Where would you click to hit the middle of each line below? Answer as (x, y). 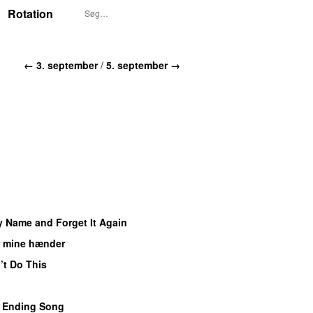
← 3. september (61, 65)
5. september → (143, 65)
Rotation (30, 14)
